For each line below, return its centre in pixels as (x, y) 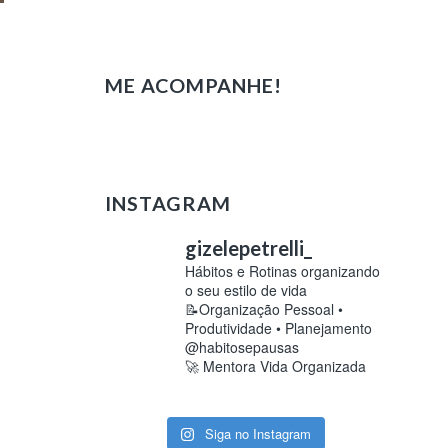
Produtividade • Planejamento (279, 328)
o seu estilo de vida (246, 290)
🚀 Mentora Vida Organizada (276, 366)
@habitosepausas (242, 347)
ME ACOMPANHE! (194, 85)
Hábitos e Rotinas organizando (283, 271)
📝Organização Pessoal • (264, 309)
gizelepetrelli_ (249, 248)
